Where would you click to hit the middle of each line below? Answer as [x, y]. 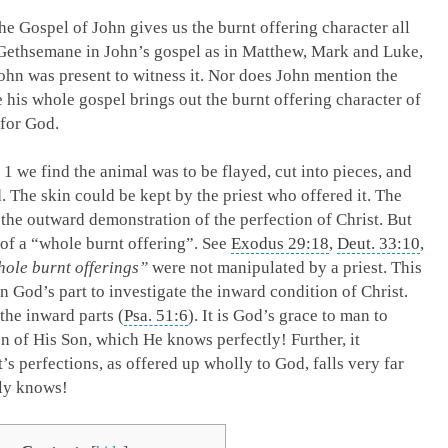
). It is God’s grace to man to [288, 315]
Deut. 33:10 [378, 243]
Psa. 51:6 [156, 315]
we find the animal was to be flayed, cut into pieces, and [212, 171]
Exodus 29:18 [280, 243]
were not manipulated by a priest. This [285, 267]
